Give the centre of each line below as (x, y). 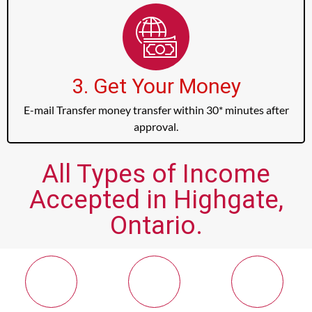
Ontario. (156, 226)
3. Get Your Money (156, 86)
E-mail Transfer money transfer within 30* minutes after (156, 110)
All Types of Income (156, 174)
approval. (156, 127)
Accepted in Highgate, (156, 200)
